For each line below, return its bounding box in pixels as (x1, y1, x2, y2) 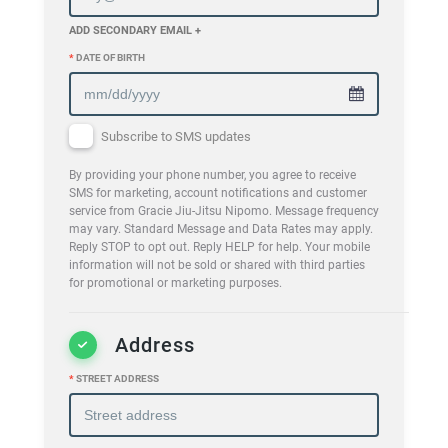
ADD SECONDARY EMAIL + (69, 23, 201, 37)
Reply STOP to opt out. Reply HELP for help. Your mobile (69, 239, 370, 254)
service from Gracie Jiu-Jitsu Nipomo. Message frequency (69, 203, 379, 218)
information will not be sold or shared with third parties (69, 257, 365, 272)
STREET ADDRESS (74, 372, 159, 384)
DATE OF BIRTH (74, 51, 145, 63)
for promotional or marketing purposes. (69, 275, 282, 290)
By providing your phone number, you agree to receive (69, 167, 356, 182)
